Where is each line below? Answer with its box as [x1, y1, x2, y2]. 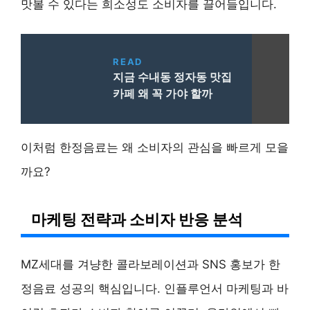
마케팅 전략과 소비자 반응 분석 [31, 210, 243, 229]
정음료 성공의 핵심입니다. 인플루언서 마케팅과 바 [21, 282, 289, 296]
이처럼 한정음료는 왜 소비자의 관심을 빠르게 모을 [21, 140, 289, 155]
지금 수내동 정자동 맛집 [113, 70, 232, 84]
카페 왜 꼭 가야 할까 [113, 86, 213, 101]
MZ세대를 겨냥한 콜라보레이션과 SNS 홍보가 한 [21, 257, 280, 272]
